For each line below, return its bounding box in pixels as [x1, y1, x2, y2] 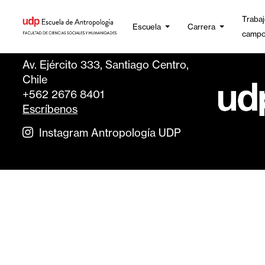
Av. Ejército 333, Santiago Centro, [22, 58, 189, 72]
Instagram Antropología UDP [36, 126, 182, 140]
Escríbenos [22, 102, 78, 116]
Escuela [132, 21, 161, 31]
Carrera [187, 21, 215, 31]
